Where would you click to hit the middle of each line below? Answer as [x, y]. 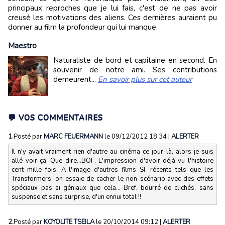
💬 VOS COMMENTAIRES [55, 118]
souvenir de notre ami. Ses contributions [135, 70]
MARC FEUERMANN [73, 136]
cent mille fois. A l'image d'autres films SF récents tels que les [113, 170]
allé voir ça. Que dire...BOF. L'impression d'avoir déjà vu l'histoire [113, 160]
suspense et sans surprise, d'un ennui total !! [77, 197]
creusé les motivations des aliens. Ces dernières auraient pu [113, 17]
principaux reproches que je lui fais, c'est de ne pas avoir [113, 8]
